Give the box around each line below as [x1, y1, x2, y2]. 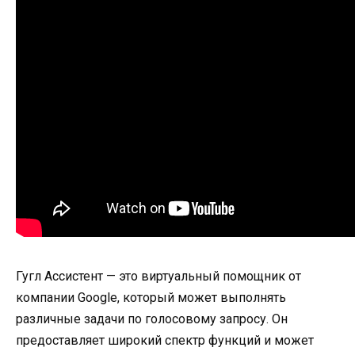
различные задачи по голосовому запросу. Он [16, 311, 288, 326]
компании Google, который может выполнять [16, 289, 286, 305]
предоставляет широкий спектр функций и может [16, 332, 314, 348]
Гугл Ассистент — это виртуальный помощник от [16, 268, 301, 284]
